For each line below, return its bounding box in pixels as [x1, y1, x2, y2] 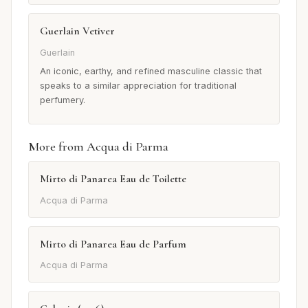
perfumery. [40, 95, 85, 106]
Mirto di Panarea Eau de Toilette [40, 172, 186, 186]
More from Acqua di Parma [28, 139, 168, 155]
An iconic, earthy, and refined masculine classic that [40, 66, 262, 77]
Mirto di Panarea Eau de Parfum [40, 236, 186, 251]
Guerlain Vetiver [40, 24, 115, 38]
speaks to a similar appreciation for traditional [40, 80, 236, 91]
